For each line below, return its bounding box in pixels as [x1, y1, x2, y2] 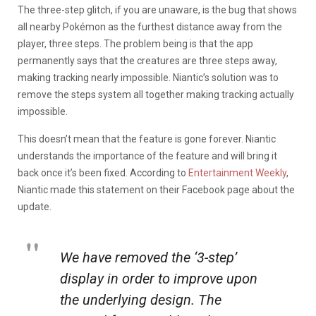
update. [18, 200, 51, 212]
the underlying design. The [60, 291, 221, 308]
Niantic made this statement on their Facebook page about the [18, 183, 295, 195]
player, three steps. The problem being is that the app [18, 37, 253, 49]
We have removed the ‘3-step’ [60, 248, 237, 266]
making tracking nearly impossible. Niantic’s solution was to [18, 71, 279, 83]
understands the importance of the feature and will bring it [18, 150, 277, 162]
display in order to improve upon [60, 269, 257, 287]
